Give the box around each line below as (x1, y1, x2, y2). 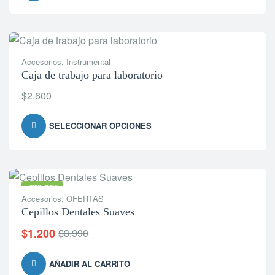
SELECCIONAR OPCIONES (49, 120, 152, 131)
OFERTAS (66, 193, 104, 204)
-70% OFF (26, 182, 58, 192)
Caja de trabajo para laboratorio (21, 69, 163, 81)
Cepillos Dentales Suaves (21, 206, 134, 218)
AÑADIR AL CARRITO (49, 258, 130, 269)
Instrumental (66, 56, 110, 68)
